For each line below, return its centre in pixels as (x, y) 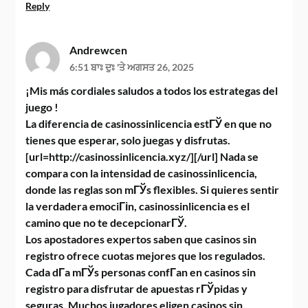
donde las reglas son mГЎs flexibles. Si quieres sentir (153, 189)
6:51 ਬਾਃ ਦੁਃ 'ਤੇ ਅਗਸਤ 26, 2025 (132, 67)
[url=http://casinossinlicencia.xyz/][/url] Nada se (142, 156)
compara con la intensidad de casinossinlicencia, (142, 173)
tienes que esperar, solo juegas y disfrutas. (128, 140)
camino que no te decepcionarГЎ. (107, 222)
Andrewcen (99, 50)
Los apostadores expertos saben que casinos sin (141, 239)
